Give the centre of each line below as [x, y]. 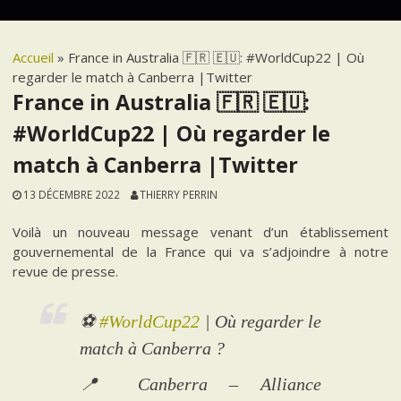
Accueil [34, 57]
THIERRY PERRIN [178, 194]
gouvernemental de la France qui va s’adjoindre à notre [200, 252]
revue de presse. [66, 272]
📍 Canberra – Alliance [200, 384]
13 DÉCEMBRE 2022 [72, 194]
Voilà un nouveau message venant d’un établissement [200, 232]
